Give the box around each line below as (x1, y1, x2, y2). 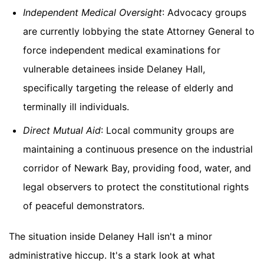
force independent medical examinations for (23, 44, 220, 57)
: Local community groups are (101, 124, 234, 137)
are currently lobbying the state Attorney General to (23, 25, 255, 38)
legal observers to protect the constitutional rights (23, 181, 249, 193)
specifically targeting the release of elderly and (23, 82, 233, 94)
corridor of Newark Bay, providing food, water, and (23, 162, 251, 174)
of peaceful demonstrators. (23, 200, 144, 212)
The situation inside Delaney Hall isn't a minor (9, 230, 212, 243)
